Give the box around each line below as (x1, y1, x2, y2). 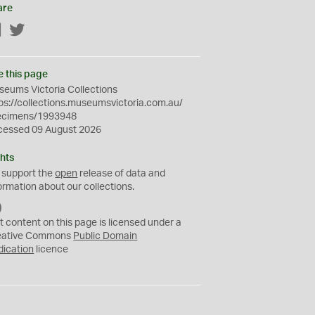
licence (34, 245, 69, 255)
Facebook (2, 26, 47, 36)
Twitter (25, 26, 56, 36)
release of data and (77, 169, 166, 179)
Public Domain (73, 231, 138, 241)
